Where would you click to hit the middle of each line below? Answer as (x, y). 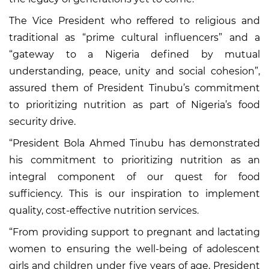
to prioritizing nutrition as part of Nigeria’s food (134, 104)
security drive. (42, 121)
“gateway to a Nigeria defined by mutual (134, 54)
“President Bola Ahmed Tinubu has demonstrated (134, 143)
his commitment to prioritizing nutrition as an (134, 160)
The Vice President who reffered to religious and (134, 20)
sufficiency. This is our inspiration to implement (134, 193)
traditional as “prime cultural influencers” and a (134, 37)
